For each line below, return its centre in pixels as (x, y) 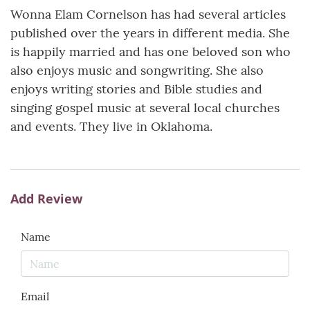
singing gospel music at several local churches (145, 108)
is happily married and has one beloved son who (151, 52)
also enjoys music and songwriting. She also (137, 71)
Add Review (46, 199)
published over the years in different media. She (150, 33)
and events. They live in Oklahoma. (111, 127)
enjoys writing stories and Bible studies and (136, 89)
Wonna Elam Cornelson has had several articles (148, 15)
